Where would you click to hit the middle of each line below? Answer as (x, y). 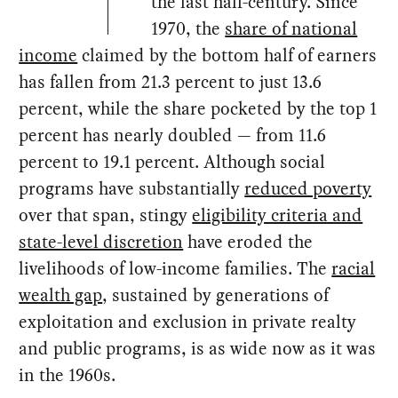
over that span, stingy (106, 215)
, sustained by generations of (216, 295)
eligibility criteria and (278, 215)
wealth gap (61, 295)
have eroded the (248, 242)
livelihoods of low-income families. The (175, 269)
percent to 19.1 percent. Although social (172, 162)
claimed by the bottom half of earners (227, 56)
